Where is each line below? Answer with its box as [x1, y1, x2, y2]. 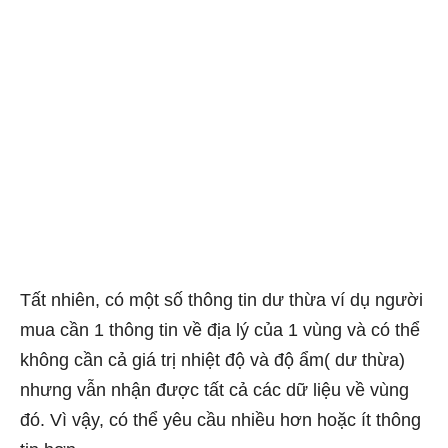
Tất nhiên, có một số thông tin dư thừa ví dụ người [20, 289, 423, 310]
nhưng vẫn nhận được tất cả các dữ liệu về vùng [20, 379, 409, 400]
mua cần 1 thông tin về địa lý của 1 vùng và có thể [20, 319, 420, 340]
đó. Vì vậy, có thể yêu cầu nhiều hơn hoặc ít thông [20, 409, 421, 430]
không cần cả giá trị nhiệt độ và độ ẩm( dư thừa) [20, 349, 405, 370]
